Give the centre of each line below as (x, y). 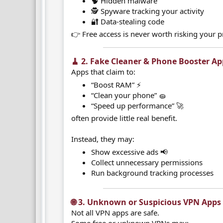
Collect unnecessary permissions (147, 162)
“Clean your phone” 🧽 (129, 95)
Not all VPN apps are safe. (115, 213)
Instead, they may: (103, 139)
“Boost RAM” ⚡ (116, 84)
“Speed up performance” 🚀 (138, 105)
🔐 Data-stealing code (128, 21)
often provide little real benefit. (124, 118)
